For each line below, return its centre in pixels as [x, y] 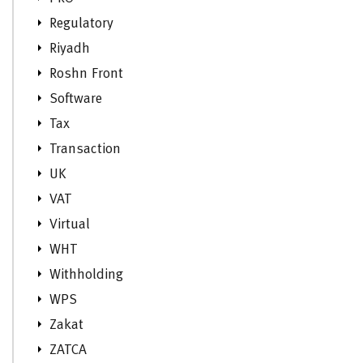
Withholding [86, 275]
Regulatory [81, 23]
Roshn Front [86, 74]
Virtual [70, 224]
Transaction [85, 149]
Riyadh [70, 49]
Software [76, 99]
